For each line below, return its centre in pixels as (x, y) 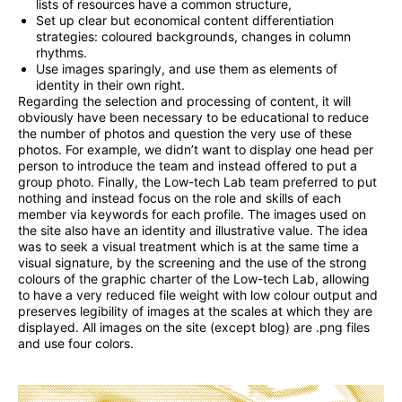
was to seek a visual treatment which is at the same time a (188, 246)
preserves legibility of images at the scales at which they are (195, 310)
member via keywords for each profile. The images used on (192, 214)
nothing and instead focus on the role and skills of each (179, 197)
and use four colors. (76, 343)
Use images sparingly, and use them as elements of (187, 68)
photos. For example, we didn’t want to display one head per (196, 149)
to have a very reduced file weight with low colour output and (198, 294)
